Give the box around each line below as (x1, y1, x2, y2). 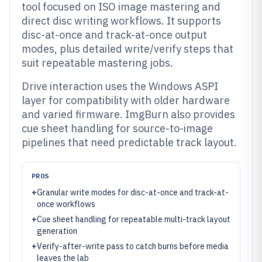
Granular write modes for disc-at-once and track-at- (37, 187, 229, 198)
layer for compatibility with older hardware (22, 94, 230, 107)
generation (37, 226, 77, 236)
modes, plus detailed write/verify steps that (22, 42, 233, 56)
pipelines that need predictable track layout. (22, 136, 237, 149)
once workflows (37, 199, 95, 209)
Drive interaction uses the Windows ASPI (22, 80, 218, 93)
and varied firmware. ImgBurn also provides (22, 108, 235, 121)
